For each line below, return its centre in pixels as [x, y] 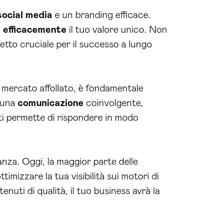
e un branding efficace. [101, 15]
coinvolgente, [113, 103]
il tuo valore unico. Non [117, 30]
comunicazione [51, 103]
